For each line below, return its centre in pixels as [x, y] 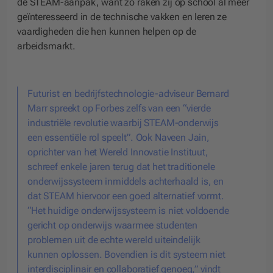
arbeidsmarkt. [46, 46]
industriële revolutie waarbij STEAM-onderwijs [123, 122]
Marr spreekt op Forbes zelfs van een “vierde [119, 108]
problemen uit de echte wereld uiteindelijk [114, 239]
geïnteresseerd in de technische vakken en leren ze [122, 16]
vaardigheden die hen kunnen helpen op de [107, 31]
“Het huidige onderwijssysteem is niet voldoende [128, 210]
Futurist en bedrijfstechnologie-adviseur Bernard [128, 93]
